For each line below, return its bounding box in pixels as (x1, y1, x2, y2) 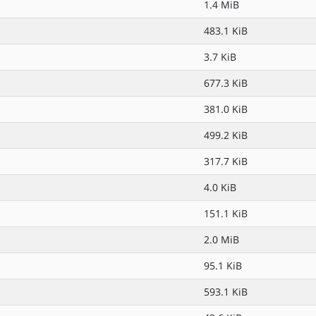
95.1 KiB (204, 259, 242, 272)
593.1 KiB (204, 285, 248, 298)
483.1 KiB (204, 24, 248, 37)
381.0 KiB (204, 102, 248, 116)
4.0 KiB (204, 181, 236, 194)
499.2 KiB (204, 128, 248, 142)
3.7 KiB (204, 50, 236, 63)
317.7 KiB (204, 154, 248, 168)
